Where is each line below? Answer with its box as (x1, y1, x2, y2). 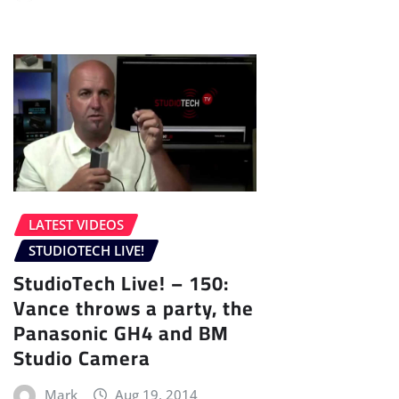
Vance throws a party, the (13, 289, 254, 327)
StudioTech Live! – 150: (13, 264, 229, 302)
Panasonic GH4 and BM (13, 313, 229, 352)
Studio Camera (13, 338, 151, 377)
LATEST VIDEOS (28, 216, 124, 234)
